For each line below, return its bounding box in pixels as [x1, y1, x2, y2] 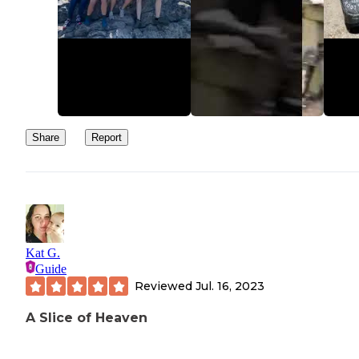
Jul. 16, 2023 [196, 278, 264, 293]
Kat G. [26, 246, 60, 260]
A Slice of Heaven [26, 310, 147, 326]
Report [91, 131, 122, 144]
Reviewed [135, 278, 196, 293]
